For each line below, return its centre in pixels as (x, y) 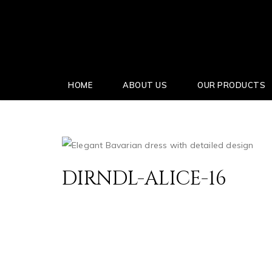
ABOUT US (145, 85)
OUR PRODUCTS (232, 85)
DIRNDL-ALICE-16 (144, 179)
